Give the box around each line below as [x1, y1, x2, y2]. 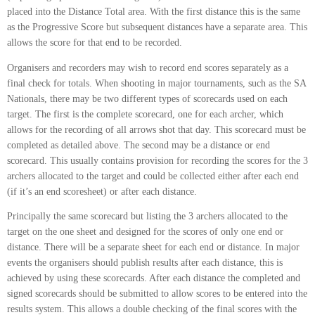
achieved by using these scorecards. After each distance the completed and [7, 273, 300, 283]
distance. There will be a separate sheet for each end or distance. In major [7, 242, 300, 252]
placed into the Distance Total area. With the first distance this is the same [7, 6, 300, 17]
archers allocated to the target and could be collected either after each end [7, 170, 299, 181]
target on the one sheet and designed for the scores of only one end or [7, 226, 283, 237]
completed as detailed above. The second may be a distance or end [7, 139, 270, 150]
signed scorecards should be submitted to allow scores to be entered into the [7, 288, 307, 299]
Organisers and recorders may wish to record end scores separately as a [7, 62, 288, 73]
